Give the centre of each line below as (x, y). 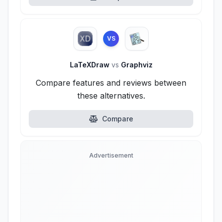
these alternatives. (111, 96)
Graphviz (136, 65)
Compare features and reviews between (111, 83)
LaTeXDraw (90, 65)
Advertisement (111, 155)
